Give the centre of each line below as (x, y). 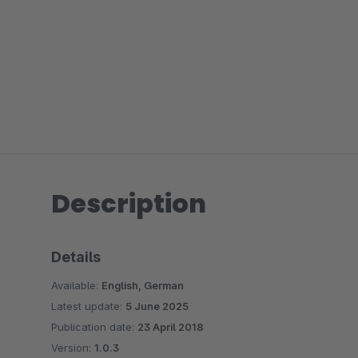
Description (129, 203)
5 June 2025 (157, 306)
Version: (73, 348)
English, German (143, 285)
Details (76, 257)
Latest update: (88, 306)
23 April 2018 (171, 327)
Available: (76, 285)
